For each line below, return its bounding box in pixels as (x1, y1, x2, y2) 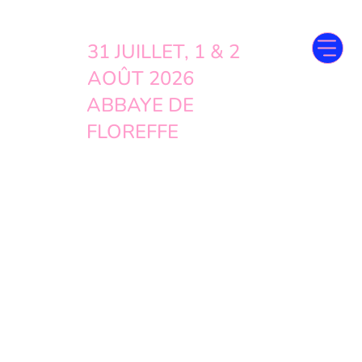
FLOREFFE (86, 119, 179, 145)
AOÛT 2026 (86, 65, 194, 92)
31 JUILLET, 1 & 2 (86, 39, 240, 65)
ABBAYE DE (86, 92, 195, 119)
